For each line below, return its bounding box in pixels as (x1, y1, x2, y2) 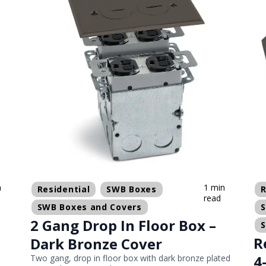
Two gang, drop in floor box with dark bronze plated (30, 252, 230, 264)
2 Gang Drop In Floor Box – (30, 216, 216, 236)
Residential (37, 183, 90, 195)
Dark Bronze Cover (30, 234, 162, 254)
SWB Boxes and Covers (37, 201, 142, 213)
